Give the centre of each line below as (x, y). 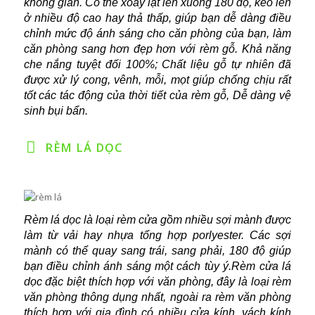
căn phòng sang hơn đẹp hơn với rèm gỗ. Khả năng (157, 49)
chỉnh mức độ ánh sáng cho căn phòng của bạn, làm (157, 34)
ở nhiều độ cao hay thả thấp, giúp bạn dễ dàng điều (157, 18)
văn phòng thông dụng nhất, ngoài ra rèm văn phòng (157, 297)
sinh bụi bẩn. (56, 111)
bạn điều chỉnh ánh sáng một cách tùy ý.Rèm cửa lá (157, 266)
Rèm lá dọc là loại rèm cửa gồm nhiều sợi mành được (157, 220)
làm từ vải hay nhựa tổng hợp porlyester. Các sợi (157, 236)
